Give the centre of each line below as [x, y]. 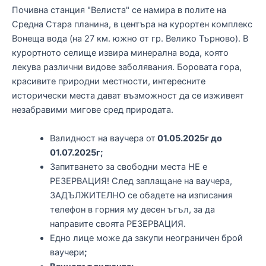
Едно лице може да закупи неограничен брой [146, 238]
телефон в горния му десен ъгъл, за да [132, 209]
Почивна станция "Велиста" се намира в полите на [119, 10]
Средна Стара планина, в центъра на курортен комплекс [132, 25]
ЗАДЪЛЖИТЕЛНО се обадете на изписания [141, 195]
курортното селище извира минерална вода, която [120, 53]
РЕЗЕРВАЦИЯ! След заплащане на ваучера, [141, 181]
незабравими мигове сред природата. [93, 110]
